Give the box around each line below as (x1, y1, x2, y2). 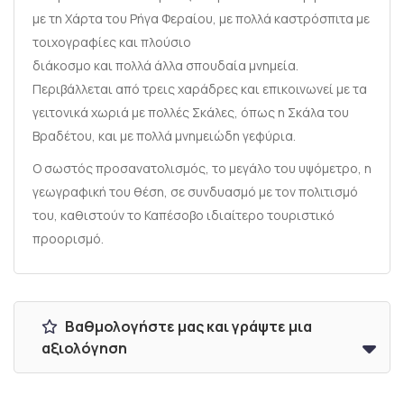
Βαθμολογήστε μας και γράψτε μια (62, 317, 312, 336)
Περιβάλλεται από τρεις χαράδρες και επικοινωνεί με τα (32, 80, 367, 97)
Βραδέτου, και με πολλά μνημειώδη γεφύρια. (32, 127, 296, 144)
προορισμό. (32, 230, 104, 247)
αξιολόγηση (41, 338, 127, 358)
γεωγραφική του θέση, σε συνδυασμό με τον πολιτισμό (32, 183, 358, 200)
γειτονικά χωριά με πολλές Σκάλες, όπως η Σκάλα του (32, 104, 349, 121)
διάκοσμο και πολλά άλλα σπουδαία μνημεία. (32, 57, 298, 74)
